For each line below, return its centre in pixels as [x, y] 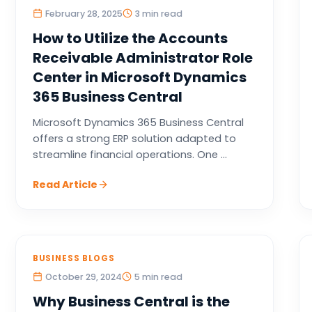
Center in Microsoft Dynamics [139, 77]
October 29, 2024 [83, 277]
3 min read [158, 14]
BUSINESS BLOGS [73, 258]
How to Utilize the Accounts [130, 38]
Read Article [65, 185]
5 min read [158, 277]
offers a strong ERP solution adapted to [134, 139]
